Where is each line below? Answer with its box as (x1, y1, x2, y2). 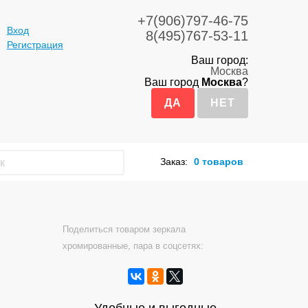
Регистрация (6, 39, 63, 50)
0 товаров (193, 156, 243, 168)
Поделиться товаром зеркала (63, 224, 186, 235)
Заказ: (159, 156, 188, 168)
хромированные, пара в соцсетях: (63, 241, 203, 252)
